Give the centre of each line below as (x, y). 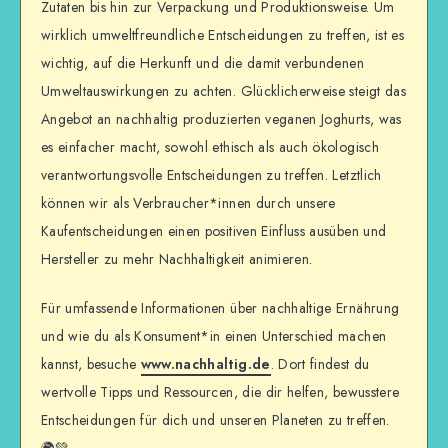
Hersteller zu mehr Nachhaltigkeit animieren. (177, 259)
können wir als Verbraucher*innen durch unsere (188, 203)
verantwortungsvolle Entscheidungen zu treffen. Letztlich (211, 175)
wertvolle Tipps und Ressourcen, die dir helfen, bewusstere (220, 392)
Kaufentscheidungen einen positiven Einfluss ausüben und (214, 231)
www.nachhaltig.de (205, 364)
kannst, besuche (91, 364)
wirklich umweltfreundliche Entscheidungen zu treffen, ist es (223, 35)
